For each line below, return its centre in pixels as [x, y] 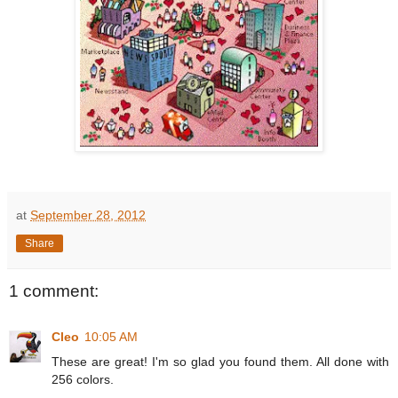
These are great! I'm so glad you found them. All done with [220, 362]
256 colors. [83, 380]
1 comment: [54, 291]
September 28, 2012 [88, 215]
